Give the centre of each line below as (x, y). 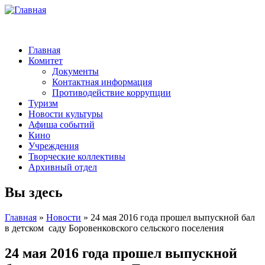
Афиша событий (62, 125)
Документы (75, 71)
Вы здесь (34, 192)
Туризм (43, 103)
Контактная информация (102, 82)
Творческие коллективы (77, 156)
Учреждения (54, 146)
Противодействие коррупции (112, 93)
